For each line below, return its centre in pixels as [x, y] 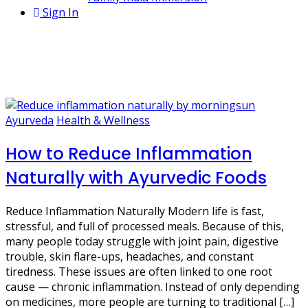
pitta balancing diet [89, 71]
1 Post [22, 38]
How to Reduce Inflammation [129, 153]
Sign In [60, 12]
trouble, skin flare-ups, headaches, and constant [130, 256]
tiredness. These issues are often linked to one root [139, 271]
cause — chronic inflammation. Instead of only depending [153, 286]
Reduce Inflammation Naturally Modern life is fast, [135, 211]
